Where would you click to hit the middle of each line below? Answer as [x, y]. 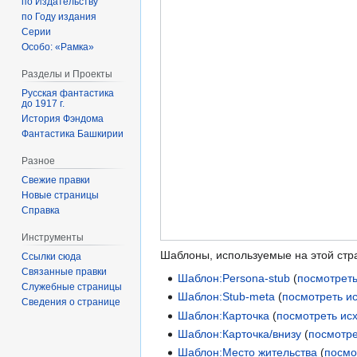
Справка [41, 210]
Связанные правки [65, 271]
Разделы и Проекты [67, 75]
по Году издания [59, 17]
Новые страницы [61, 195]
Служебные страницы [72, 286]
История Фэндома [63, 118]
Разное [39, 161]
